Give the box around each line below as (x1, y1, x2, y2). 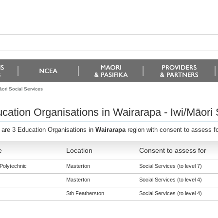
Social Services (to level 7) (139, 163, 202, 169)
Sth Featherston (66, 190, 104, 196)
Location (66, 146, 92, 154)
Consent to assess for (139, 146, 206, 154)
